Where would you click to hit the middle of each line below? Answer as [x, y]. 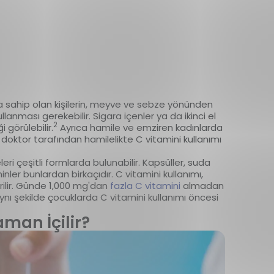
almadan [202, 185]
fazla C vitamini [145, 185]
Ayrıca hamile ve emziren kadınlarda [140, 127]
